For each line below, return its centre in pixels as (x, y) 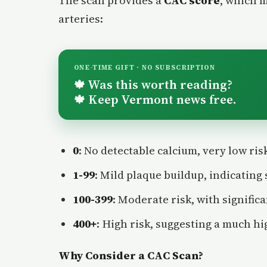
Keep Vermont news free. (161, 100)
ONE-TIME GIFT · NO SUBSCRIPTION (145, 68)
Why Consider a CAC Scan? (131, 256)
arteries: (81, 19)
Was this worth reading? (159, 85)
